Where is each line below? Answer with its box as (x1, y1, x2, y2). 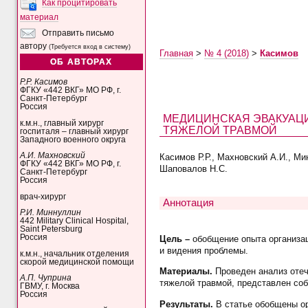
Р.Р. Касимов (20, 78, 68, 87)
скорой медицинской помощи (20, 257, 135, 266)
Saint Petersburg (20, 225, 83, 234)
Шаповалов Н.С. (159, 163, 228, 174)
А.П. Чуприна (20, 274, 72, 283)
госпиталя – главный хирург (20, 126, 129, 135)
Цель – (159, 233, 192, 244)
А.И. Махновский (20, 151, 86, 160)
